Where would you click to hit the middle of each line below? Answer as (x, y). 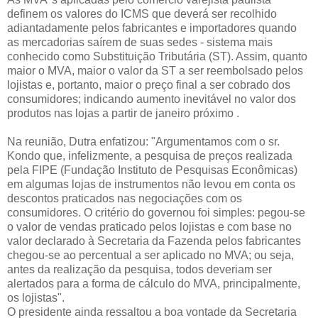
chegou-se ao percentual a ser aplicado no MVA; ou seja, (150, 256)
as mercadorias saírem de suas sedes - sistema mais (140, 43)
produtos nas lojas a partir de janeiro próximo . (123, 114)
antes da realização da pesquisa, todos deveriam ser (139, 270)
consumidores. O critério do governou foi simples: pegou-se (156, 213)
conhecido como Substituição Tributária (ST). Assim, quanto (157, 57)
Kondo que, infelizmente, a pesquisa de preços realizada (150, 156)
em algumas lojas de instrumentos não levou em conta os (151, 185)
